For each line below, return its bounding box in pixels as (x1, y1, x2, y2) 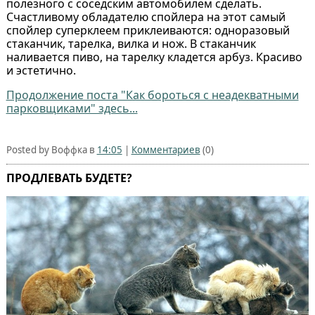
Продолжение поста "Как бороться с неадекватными (6, 86, 299, 103)
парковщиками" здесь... (6, 100, 138, 116)
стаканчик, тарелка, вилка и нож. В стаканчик (6, 35, 256, 51)
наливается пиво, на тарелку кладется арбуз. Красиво (6, 49, 302, 65)
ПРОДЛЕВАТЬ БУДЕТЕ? (6, 169, 132, 186)
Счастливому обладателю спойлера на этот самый (6, 8, 285, 25)
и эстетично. (6, 62, 76, 78)
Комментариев (131, 143, 200, 156)
